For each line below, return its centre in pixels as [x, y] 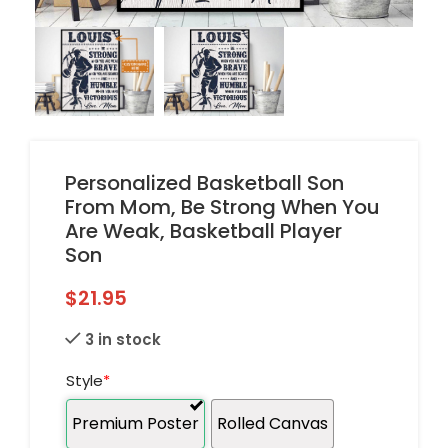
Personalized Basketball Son [204, 182]
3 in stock [123, 339]
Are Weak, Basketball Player [203, 230]
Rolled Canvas [272, 424]
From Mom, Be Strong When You [222, 206]
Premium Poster [135, 424]
